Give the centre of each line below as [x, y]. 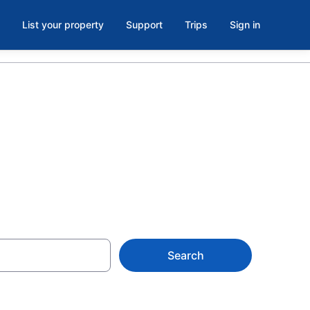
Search [185, 255]
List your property [63, 25]
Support [144, 25]
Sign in [245, 25]
